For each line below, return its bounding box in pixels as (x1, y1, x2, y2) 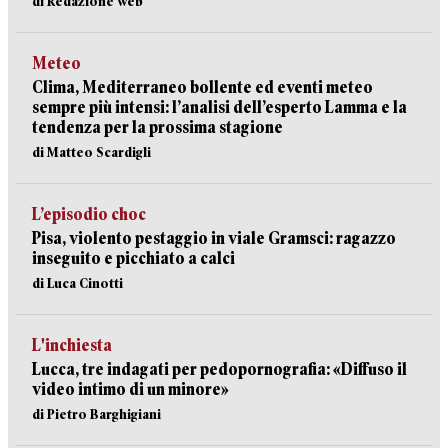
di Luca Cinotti (32, 275, 123, 291)
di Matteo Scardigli (32, 144, 151, 160)
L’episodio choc (32, 205, 146, 224)
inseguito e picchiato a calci (32, 249, 235, 268)
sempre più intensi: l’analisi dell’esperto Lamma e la (32, 98, 407, 117)
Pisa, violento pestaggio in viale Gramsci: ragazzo (32, 229, 396, 248)
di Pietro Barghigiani (32, 406, 161, 422)
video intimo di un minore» (32, 380, 229, 399)
